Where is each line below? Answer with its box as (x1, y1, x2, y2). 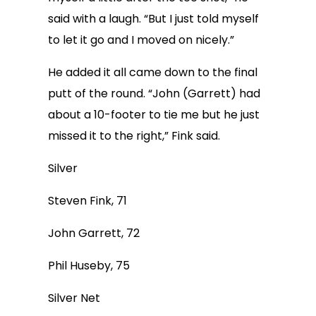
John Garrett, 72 (48, 225, 140, 241)
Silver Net (48, 290, 100, 306)
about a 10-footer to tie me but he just (48, 107, 260, 123)
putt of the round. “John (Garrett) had (48, 85, 260, 102)
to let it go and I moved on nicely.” (48, 32, 234, 48)
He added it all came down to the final (48, 64, 257, 80)
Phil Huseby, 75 (48, 257, 130, 274)
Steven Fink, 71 (48, 193, 127, 209)
